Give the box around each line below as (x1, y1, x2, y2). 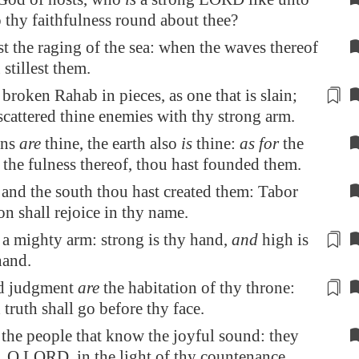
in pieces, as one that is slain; (98, 86, 297, 105)
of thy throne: (197, 278, 295, 297)
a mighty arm (2, 230, 92, 249)
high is (258, 230, 309, 249)
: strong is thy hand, (92, 230, 232, 249)
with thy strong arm (157, 107, 291, 126)
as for (240, 134, 279, 153)
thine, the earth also (41, 134, 181, 153)
